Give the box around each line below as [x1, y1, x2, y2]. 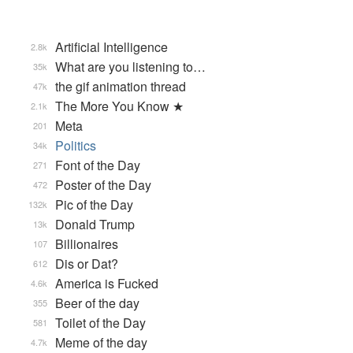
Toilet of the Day [55, 314, 146, 332]
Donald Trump [55, 215, 135, 233]
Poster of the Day [55, 176, 151, 194]
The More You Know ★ [55, 97, 184, 115]
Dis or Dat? [55, 255, 118, 273]
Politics [55, 136, 96, 154]
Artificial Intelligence [55, 38, 168, 56]
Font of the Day [55, 156, 140, 174]
